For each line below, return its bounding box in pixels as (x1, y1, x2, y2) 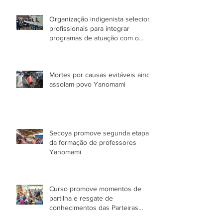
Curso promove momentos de (49, 184, 141, 193)
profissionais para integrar (49, 24, 129, 32)
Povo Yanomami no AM (49, 43, 120, 51)
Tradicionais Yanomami (49, 213, 120, 221)
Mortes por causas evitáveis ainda (49, 70, 154, 79)
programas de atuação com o (49, 33, 139, 42)
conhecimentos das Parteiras (49, 203, 138, 212)
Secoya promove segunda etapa (49, 128, 149, 137)
